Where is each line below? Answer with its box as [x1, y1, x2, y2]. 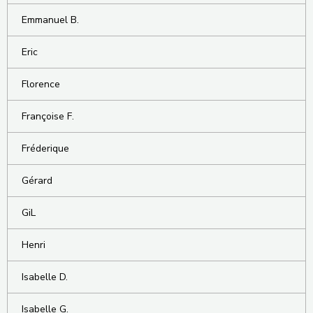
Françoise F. [22, 110, 74, 124]
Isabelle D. [22, 270, 68, 284]
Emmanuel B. [22, 13, 79, 27]
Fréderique [22, 142, 69, 156]
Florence [22, 78, 60, 92]
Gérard [22, 174, 52, 188]
